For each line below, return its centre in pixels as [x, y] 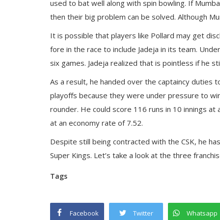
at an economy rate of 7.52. [96, 123]
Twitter [143, 213]
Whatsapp [202, 213]
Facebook [84, 213]
